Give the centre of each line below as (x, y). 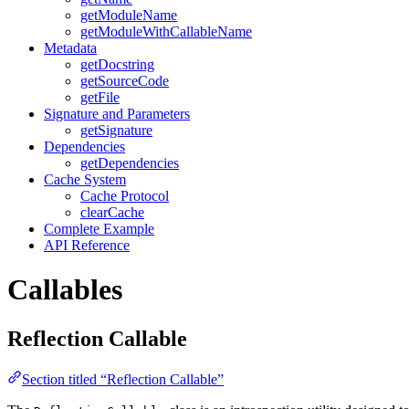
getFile (100, 97)
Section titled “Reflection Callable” (123, 379)
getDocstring (117, 64)
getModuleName (129, 15)
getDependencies (130, 163)
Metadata (70, 47)
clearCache (112, 212)
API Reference (87, 245)
